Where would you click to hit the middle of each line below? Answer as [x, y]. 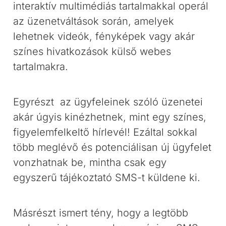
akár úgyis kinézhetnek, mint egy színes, [110, 117]
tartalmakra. [41, 67]
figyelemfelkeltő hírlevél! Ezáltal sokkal [105, 132]
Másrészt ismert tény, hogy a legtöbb [101, 213]
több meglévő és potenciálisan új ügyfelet [112, 147]
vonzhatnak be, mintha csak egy [90, 162]
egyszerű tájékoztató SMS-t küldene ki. [107, 178]
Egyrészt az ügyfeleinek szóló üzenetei [108, 102]
